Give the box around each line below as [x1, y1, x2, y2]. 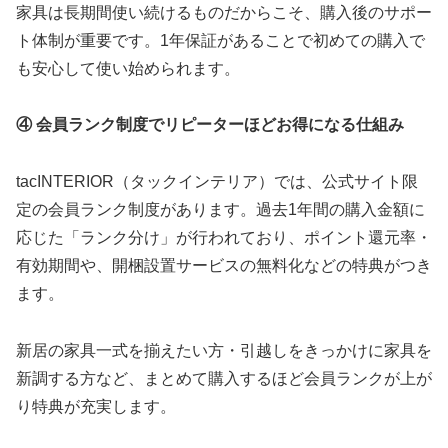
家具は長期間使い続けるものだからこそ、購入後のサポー [16, 3, 432, 21]
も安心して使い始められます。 [16, 59, 240, 77]
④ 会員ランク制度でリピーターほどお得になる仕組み [16, 116, 404, 134]
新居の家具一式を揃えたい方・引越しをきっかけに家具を [16, 342, 432, 360]
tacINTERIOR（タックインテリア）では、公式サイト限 [16, 173, 418, 191]
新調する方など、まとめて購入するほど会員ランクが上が [16, 370, 432, 388]
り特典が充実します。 [16, 398, 176, 416]
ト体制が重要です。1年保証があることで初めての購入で [16, 31, 425, 49]
